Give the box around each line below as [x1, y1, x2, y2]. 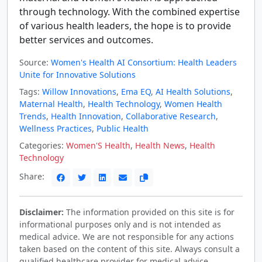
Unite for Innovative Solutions [19, 68, 136, 80]
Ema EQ [121, 85, 151, 97]
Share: [19, 171, 47, 182]
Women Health [164, 98, 222, 109]
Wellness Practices [19, 122, 92, 134]
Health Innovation [51, 110, 121, 122]
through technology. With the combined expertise [19, 5, 240, 18]
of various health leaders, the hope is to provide [19, 19, 231, 32]
